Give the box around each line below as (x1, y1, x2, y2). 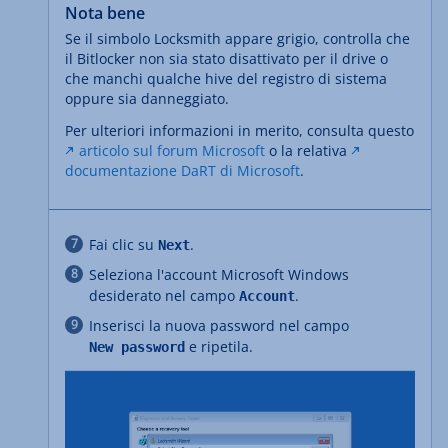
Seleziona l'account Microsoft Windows (89, 265, 349, 285)
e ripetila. (185, 337, 253, 357)
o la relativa (265, 141, 351, 161)
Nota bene (65, 2, 145, 25)
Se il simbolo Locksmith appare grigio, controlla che (65, 29, 410, 49)
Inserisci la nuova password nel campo (89, 316, 349, 336)
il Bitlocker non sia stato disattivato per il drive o (65, 49, 388, 69)
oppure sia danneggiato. (65, 89, 229, 109)
